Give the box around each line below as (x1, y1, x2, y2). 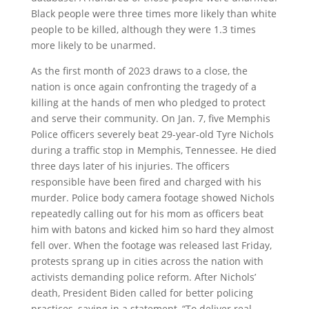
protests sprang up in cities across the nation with (30, 255, 263, 268)
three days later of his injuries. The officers (30, 159, 230, 173)
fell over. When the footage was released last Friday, (30, 239, 272, 252)
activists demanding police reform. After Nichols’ (30, 270, 256, 284)
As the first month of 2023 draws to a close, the (30, 64, 248, 78)
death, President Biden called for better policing (30, 286, 253, 300)
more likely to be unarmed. (30, 39, 156, 52)
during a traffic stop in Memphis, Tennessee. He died (30, 143, 277, 157)
